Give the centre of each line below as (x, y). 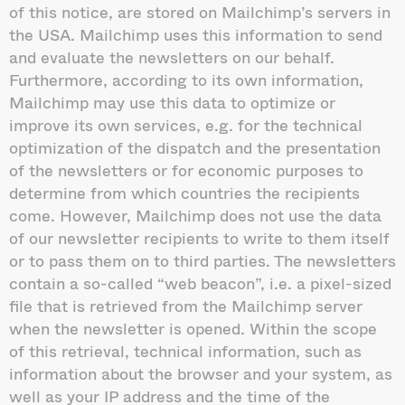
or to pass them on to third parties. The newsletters (202, 260)
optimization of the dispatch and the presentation (195, 147)
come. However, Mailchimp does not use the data (195, 215)
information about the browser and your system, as (201, 373)
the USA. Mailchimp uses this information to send (196, 34)
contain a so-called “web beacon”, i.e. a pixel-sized (200, 283)
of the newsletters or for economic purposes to (186, 170)
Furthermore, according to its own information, (186, 79)
